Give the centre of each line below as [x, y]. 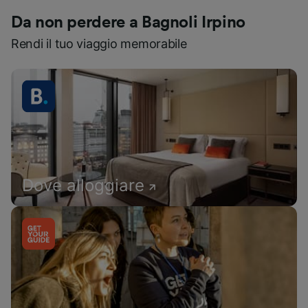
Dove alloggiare [83, 185]
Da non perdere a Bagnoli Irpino [128, 23]
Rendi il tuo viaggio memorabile [99, 44]
